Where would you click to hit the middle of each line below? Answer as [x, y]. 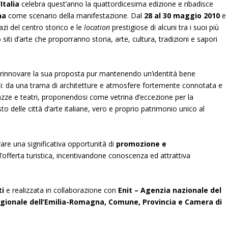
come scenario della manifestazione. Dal [75, 15]
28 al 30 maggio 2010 [182, 15]
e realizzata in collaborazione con [61, 190]
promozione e [141, 144]
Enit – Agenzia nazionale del [170, 190]
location [97, 27]
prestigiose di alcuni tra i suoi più [165, 27]
